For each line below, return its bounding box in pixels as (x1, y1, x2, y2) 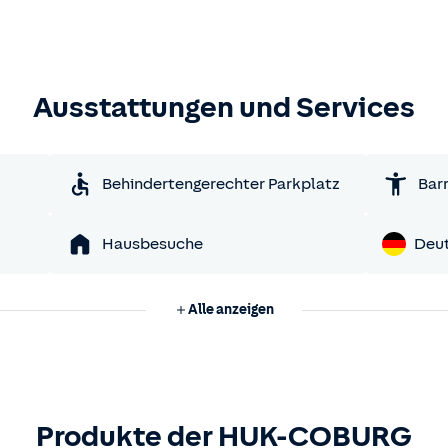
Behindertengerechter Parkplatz (101, 175, 340, 193)
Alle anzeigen (188, 302, 274, 317)
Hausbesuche (101, 235, 203, 253)
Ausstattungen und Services (33, 91, 415, 123)
